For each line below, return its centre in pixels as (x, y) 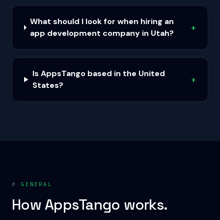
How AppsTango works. (90, 205)
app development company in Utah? (102, 33)
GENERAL (34, 184)
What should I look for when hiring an (102, 21)
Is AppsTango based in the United (98, 73)
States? (48, 85)
